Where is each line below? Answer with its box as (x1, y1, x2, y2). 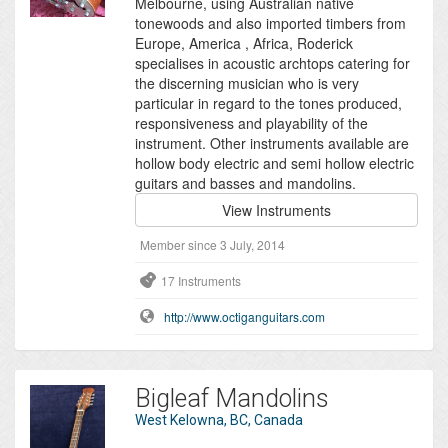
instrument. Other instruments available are (134, 133, 409, 154)
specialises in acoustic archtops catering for (134, 53, 410, 74)
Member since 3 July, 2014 (139, 236, 285, 254)
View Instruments (221, 200, 331, 221)
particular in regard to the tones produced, (134, 93, 402, 114)
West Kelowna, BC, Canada (134, 412, 303, 429)
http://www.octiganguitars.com (163, 308, 325, 326)
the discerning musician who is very (134, 73, 359, 94)
